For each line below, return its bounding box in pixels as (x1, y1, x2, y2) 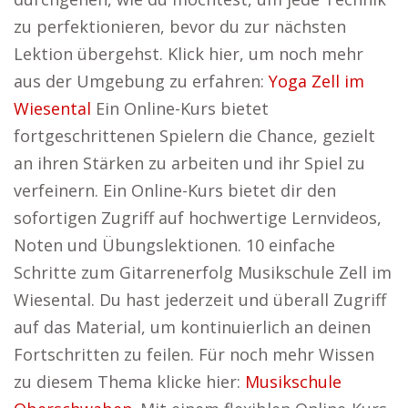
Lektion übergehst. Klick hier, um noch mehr (14, 43, 363, 65)
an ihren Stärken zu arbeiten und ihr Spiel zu (14, 152, 365, 174)
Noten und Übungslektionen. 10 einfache (14, 234, 335, 256)
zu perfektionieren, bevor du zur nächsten (14, 15, 346, 37)
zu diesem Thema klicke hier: (14, 371, 245, 393)
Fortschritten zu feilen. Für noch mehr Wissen (14, 343, 374, 365)
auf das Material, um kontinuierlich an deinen (14, 316, 371, 338)
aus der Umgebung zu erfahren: (14, 70, 269, 92)
